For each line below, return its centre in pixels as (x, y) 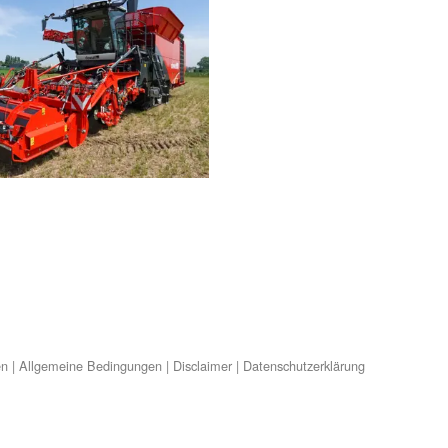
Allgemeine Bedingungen (91, 366)
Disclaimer (203, 366)
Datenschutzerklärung (304, 366)
